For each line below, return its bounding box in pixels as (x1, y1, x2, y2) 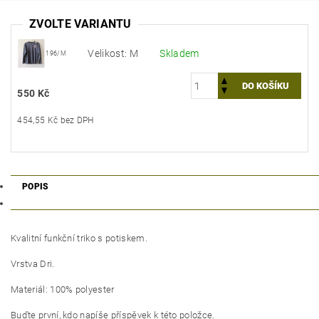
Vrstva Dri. (11, 258, 55, 270)
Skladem (159, 48, 199, 60)
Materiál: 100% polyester (11, 284, 115, 296)
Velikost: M (88, 48, 138, 60)
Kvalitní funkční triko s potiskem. (11, 233, 147, 244)
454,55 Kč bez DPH (60, 115, 94, 126)
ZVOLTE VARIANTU (29, 17, 132, 31)
